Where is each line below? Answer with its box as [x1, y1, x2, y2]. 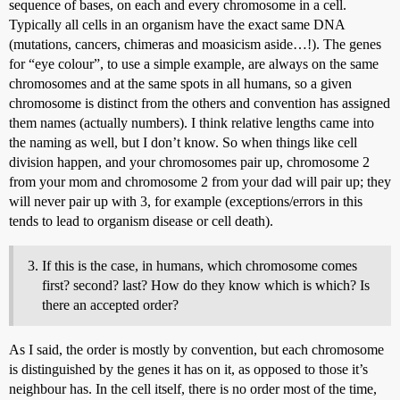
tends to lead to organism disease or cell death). [9, 212, 273, 229]
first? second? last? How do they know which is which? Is [42, 277, 370, 293]
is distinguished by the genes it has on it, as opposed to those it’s [9, 361, 368, 377]
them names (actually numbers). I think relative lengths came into [9, 114, 374, 130]
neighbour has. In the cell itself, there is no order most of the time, [9, 380, 377, 396]
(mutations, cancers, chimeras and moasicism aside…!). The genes [9, 36, 381, 52]
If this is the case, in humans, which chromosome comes [42, 257, 357, 273]
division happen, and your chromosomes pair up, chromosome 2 [9, 154, 370, 170]
